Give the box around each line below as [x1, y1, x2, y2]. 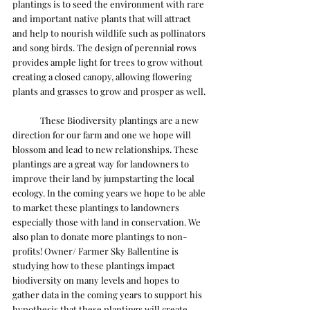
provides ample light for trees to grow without [12, 55, 205, 68]
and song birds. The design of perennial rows [12, 41, 199, 53]
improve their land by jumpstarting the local [12, 172, 197, 184]
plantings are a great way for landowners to [12, 157, 191, 170]
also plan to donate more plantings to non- [12, 230, 187, 242]
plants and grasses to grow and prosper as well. [12, 84, 208, 97]
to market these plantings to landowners [12, 201, 181, 213]
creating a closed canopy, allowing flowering [12, 70, 194, 82]
